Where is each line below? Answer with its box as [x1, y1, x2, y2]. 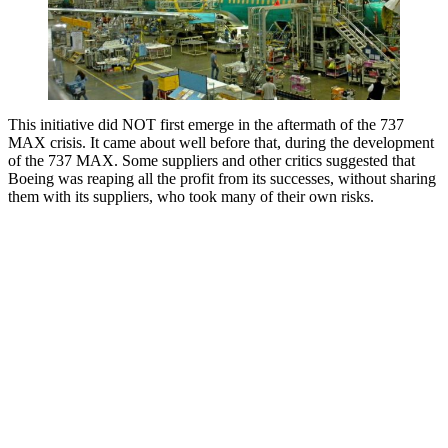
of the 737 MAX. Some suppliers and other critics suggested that [8, 152, 415, 170]
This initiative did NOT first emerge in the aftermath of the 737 [8, 116, 404, 134]
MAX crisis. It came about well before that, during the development [8, 134, 434, 152]
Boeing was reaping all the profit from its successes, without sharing [8, 170, 436, 188]
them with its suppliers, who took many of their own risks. [8, 188, 374, 206]
